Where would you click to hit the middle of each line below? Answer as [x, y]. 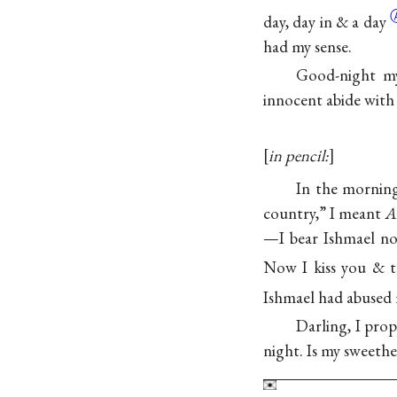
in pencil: [299, 156]
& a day [363, 22]
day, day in [300, 22]
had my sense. [307, 47]
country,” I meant [324, 214]
